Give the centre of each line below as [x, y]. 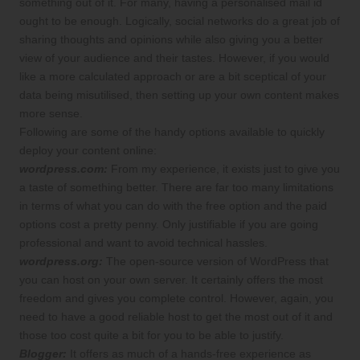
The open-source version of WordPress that [217, 262]
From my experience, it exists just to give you [225, 170]
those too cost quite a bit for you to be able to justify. [153, 336]
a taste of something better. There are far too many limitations [176, 188]
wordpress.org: [61, 262]
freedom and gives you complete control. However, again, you [176, 299]
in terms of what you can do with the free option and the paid [173, 207]
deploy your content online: [88, 151]
